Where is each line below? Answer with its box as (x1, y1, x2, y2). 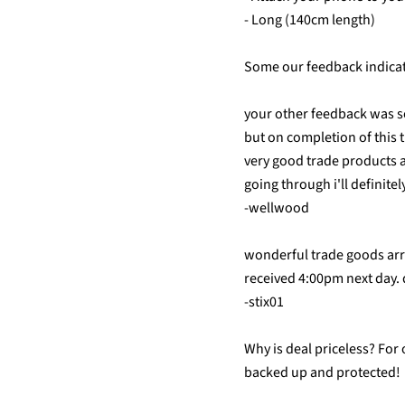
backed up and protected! (244, 363, 400, 383)
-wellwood (244, 198, 309, 219)
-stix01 (244, 292, 284, 313)
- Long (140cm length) (244, 10, 375, 31)
